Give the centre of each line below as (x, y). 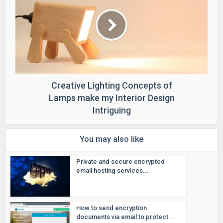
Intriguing (111, 110)
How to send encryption (112, 208)
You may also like (111, 139)
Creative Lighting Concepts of (111, 85)
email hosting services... (113, 170)
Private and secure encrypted (121, 161)
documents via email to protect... (125, 217)
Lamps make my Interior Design (111, 98)
